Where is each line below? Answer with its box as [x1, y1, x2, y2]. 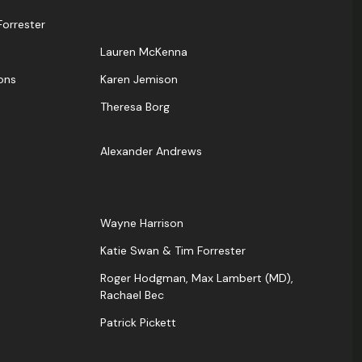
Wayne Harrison [100, 216, 183, 231]
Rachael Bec [100, 288, 164, 303]
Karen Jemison [100, 72, 178, 87]
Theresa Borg [100, 99, 170, 115]
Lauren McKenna [100, 44, 187, 60]
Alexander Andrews [100, 144, 202, 159]
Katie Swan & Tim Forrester [100, 243, 246, 259]
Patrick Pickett [100, 315, 176, 330]
